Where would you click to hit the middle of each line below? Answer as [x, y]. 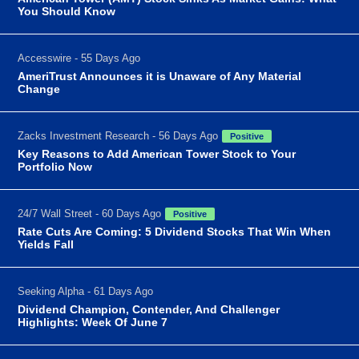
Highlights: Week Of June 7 [93, 322]
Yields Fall [46, 244]
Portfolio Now [55, 166]
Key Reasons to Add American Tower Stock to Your [157, 153]
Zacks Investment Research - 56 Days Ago [118, 135]
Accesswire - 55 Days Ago [79, 58]
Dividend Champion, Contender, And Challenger [149, 309]
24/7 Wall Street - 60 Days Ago [90, 213]
